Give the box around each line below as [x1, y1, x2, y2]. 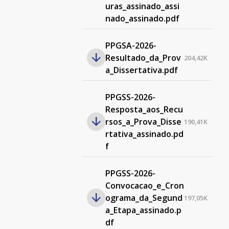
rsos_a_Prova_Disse [105, 116, 181, 127]
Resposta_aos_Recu [105, 104, 183, 115]
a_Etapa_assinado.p [105, 204, 181, 216]
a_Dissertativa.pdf [105, 64, 178, 76]
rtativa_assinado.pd [105, 128, 184, 140]
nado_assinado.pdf [105, 13, 179, 24]
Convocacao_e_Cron [105, 180, 184, 191]
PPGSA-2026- [105, 40, 156, 51]
